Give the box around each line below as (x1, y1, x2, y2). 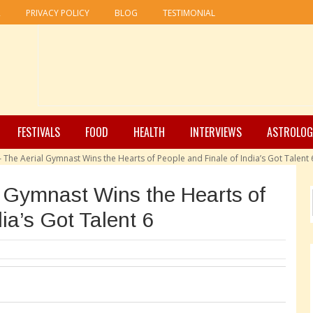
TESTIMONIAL (163, 7, 215, 19)
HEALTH (133, 124, 165, 140)
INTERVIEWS (190, 124, 242, 140)
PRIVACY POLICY (26, 7, 89, 19)
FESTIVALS (17, 124, 60, 140)
